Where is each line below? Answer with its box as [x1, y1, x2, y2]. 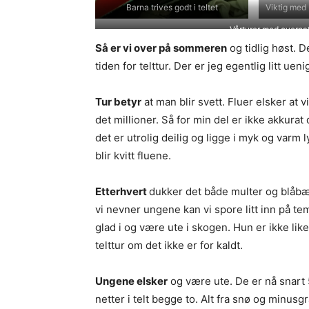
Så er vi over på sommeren [95, 41, 227, 54]
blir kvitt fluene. [95, 149, 171, 162]
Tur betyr [95, 95, 141, 108]
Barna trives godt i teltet [126, 1, 218, 12]
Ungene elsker [95, 275, 168, 288]
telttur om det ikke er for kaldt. [95, 239, 243, 252]
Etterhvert [95, 185, 149, 198]
